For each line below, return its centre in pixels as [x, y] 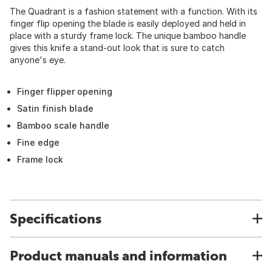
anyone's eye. [38, 60]
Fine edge [38, 142]
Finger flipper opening [65, 91]
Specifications [56, 219]
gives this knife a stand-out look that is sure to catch [117, 48]
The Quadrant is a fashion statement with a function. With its [134, 11]
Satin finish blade [55, 108]
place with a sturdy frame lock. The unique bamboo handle [128, 36]
